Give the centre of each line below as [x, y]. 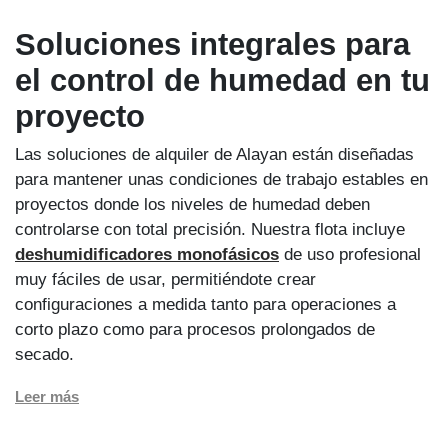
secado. [47, 355]
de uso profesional [350, 255]
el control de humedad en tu [222, 79]
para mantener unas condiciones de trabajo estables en [221, 180]
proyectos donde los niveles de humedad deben [192, 205]
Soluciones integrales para [212, 43]
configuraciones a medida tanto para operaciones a [205, 305]
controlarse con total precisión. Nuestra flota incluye [210, 230]
